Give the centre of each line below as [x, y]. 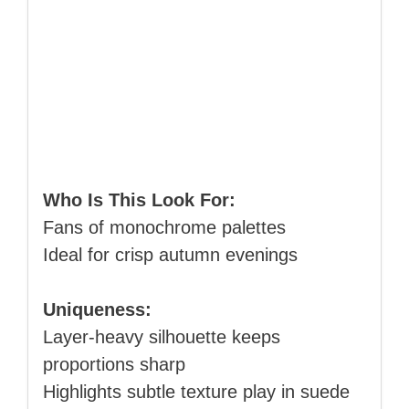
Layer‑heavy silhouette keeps [162, 337]
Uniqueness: [97, 310]
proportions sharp [114, 365]
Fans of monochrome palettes [164, 228]
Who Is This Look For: [139, 200]
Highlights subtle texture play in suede [196, 392]
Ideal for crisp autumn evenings [170, 255]
